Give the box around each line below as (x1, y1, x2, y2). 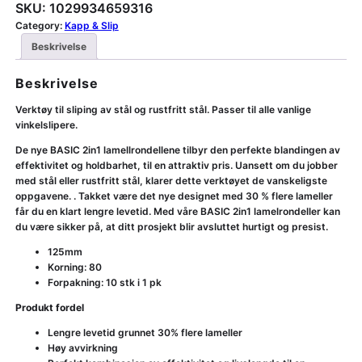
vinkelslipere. (15, 119, 78, 132)
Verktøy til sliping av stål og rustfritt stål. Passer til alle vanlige (15, 103, 311, 116)
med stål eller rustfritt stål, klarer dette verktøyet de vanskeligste (15, 175, 327, 187)
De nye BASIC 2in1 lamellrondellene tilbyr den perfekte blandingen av (15, 144, 340, 157)
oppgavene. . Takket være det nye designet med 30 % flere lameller (15, 190, 333, 203)
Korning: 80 (47, 261, 102, 274)
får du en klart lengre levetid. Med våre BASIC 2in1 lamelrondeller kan (15, 205, 340, 218)
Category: (15, 19, 65, 32)
